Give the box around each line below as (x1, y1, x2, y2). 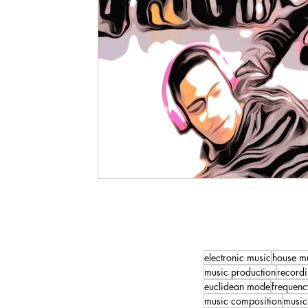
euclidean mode (204, 279, 270, 293)
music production (204, 265, 276, 278)
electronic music (204, 250, 271, 264)
